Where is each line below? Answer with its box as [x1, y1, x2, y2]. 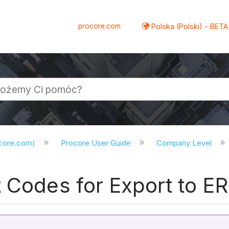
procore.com [78, 21, 121, 30]
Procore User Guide [61, 138, 133, 148]
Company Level [156, 138, 214, 148]
